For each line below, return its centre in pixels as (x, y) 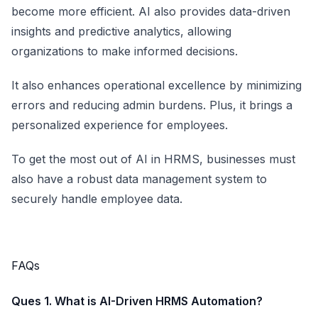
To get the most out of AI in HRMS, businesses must (153, 159)
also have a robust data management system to (139, 179)
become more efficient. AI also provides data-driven (151, 11)
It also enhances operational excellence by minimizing (157, 85)
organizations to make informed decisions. (125, 51)
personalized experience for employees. (120, 125)
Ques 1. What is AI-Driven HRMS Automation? (137, 301)
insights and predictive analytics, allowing (121, 31)
